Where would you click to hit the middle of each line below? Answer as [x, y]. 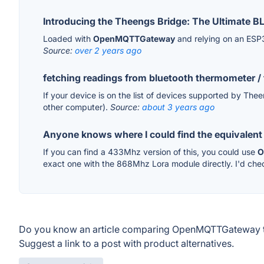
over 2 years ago [108, 51]
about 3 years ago [178, 107]
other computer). [77, 107]
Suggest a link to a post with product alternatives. [126, 244]
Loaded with [68, 39]
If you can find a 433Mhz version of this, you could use [150, 152]
